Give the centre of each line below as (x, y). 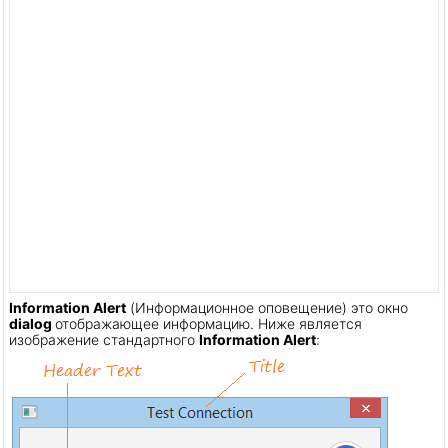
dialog (32, 323)
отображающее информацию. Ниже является (208, 323)
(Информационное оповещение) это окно (267, 307)
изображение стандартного (104, 339)
